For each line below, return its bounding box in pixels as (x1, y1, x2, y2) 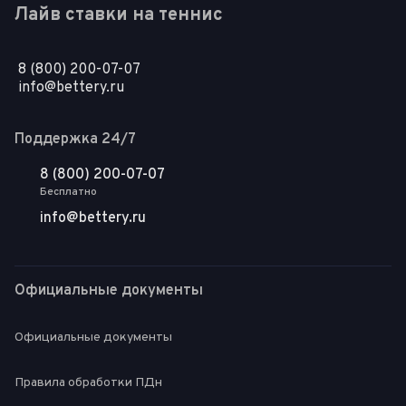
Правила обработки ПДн (14, 375, 162, 391)
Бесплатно (40, 185, 97, 199)
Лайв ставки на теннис (14, 4, 223, 27)
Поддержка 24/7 (14, 130, 136, 149)
